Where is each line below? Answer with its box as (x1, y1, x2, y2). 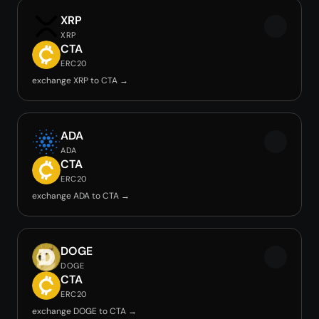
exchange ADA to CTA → (32, 190, 130, 202)
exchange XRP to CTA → (32, 75, 128, 86)
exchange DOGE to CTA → (32, 305, 137, 317)
